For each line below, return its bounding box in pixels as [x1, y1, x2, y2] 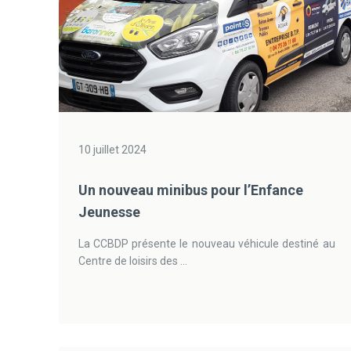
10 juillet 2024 [78, 143, 147, 156]
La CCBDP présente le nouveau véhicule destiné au [78, 237, 335, 250]
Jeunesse [78, 204, 140, 220]
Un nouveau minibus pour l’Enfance [78, 182, 303, 198]
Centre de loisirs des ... [78, 255, 187, 267]
